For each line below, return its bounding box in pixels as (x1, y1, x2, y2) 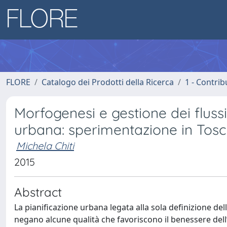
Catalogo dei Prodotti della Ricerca (42, 77, 174, 88)
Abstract (14, 184, 62, 200)
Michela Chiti (16, 139, 74, 152)
